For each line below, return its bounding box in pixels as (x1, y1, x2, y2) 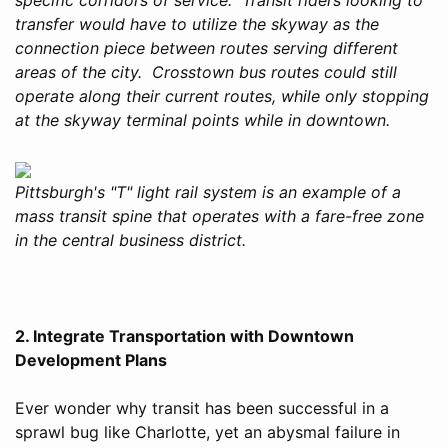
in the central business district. (15, 229, 246, 250)
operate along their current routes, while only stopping (15, 85, 429, 106)
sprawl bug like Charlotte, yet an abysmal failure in (15, 421, 400, 442)
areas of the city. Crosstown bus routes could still (15, 61, 397, 82)
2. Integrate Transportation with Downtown (15, 325, 354, 346)
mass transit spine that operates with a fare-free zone (15, 205, 424, 226)
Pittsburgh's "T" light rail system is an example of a (15, 181, 401, 202)
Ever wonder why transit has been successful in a (15, 397, 389, 418)
